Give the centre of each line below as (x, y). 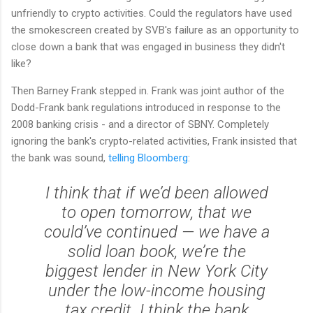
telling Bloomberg (148, 158)
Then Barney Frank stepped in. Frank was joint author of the (148, 91)
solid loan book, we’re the (156, 252)
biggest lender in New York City (156, 271)
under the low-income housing (156, 291)
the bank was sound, (60, 158)
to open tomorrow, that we (156, 213)
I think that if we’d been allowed (156, 193)
